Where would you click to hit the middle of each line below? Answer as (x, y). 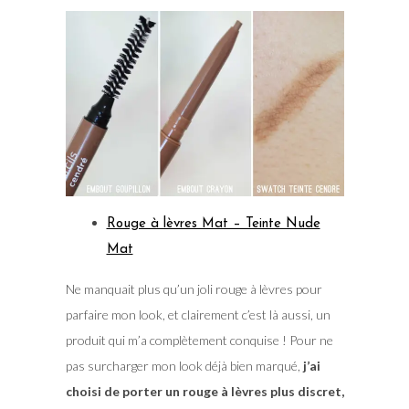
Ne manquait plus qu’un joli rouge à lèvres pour (194, 289)
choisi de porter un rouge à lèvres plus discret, (204, 392)
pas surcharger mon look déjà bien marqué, (184, 366)
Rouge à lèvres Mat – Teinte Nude (213, 225)
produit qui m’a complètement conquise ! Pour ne (199, 341)
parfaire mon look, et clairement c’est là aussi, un (198, 315)
